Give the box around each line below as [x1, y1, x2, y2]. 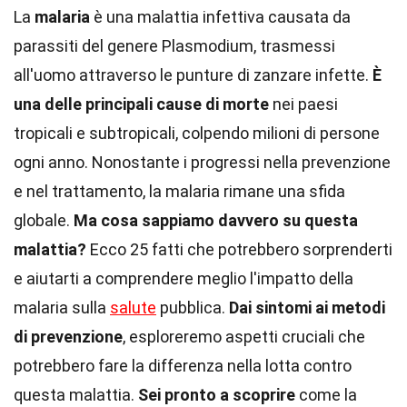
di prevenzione [14, 327, 123, 346]
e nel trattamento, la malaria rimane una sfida [14, 182, 345, 201]
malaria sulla [14, 298, 110, 317]
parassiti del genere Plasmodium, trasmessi [14, 36, 335, 55]
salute [110, 298, 156, 317]
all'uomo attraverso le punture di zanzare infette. [14, 65, 372, 84]
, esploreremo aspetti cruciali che [123, 327, 365, 346]
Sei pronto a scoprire [138, 385, 295, 404]
